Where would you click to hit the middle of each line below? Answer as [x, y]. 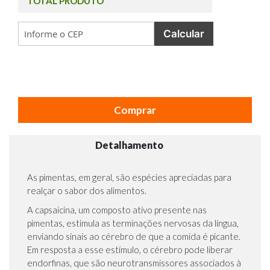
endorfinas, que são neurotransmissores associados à [134, 263]
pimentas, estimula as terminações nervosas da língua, [133, 223]
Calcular [184, 33]
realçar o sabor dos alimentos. [88, 191]
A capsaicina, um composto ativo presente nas [117, 210]
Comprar [135, 110]
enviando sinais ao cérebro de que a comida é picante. [134, 237]
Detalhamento [129, 145]
